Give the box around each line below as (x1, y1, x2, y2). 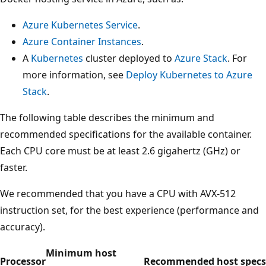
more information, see (23, 68, 126, 82)
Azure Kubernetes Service (23, 18, 138, 32)
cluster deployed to (83, 52, 175, 65)
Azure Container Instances (23, 35, 141, 49)
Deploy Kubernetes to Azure (126, 68, 252, 82)
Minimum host (46, 246, 116, 260)
